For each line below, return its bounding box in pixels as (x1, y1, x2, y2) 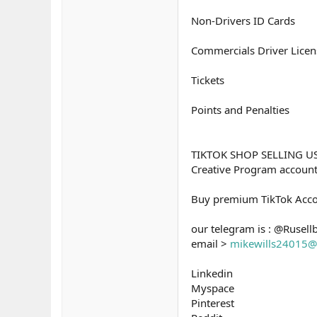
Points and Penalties (191, 103, 289, 117)
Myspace (191, 281, 234, 295)
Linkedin (191, 266, 233, 280)
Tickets (191, 73, 224, 87)
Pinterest (191, 296, 234, 310)
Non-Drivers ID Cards (191, 13, 295, 28)
